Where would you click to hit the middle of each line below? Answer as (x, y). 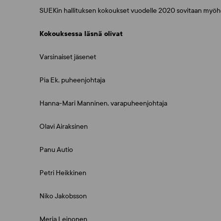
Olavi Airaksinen (64, 127)
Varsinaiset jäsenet (68, 57)
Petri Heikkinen (63, 173)
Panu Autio (56, 150)
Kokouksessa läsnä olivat (81, 34)
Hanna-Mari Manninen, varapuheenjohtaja (103, 103)
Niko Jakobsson (63, 196)
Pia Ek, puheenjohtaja (72, 80)
